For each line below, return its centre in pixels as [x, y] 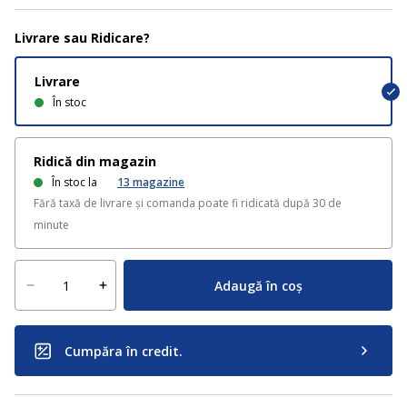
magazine [159, 182]
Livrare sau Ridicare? [82, 38]
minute [51, 225]
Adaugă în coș [258, 285]
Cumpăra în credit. [124, 351]
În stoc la [74, 182]
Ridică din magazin [95, 161]
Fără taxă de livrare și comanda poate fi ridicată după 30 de [188, 203]
